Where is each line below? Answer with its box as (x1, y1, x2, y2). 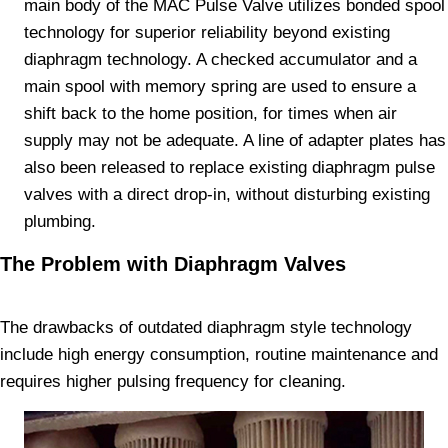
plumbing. (24, 212, 96, 231)
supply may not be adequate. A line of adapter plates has (24, 131, 446, 150)
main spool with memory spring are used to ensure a (24, 77, 416, 96)
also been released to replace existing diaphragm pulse (24, 158, 435, 177)
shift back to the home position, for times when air (24, 104, 397, 123)
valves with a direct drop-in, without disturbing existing (24, 185, 430, 204)
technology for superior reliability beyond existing (24, 23, 390, 42)
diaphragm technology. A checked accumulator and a (24, 50, 417, 69)
